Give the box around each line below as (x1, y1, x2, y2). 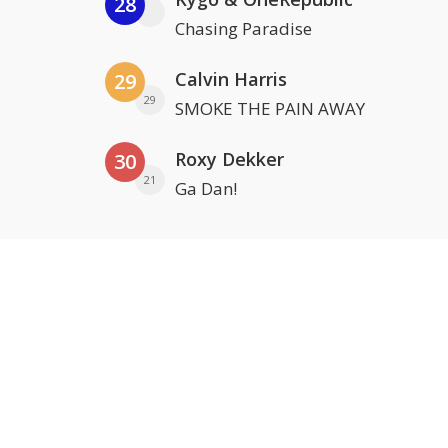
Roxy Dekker (175, 147, 284, 171)
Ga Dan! (175, 177, 237, 200)
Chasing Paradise (175, 17, 312, 40)
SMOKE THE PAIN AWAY (175, 97, 365, 120)
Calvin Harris (175, 67, 287, 91)
